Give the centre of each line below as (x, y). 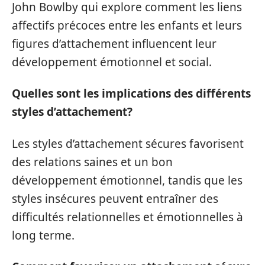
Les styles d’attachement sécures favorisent (128, 143)
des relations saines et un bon (92, 162)
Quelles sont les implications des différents (131, 94)
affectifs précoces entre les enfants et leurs (127, 25)
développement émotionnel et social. (112, 62)
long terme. (43, 235)
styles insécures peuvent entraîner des (115, 198)
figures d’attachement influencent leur (114, 43)
